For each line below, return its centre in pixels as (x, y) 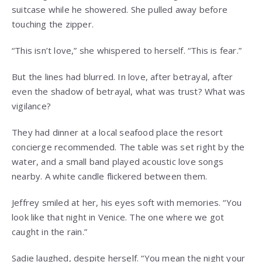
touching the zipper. (53, 24)
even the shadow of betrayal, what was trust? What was (129, 92)
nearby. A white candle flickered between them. (110, 176)
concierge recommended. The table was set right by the (128, 147)
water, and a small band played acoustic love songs (118, 162)
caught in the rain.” (49, 232)
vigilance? (31, 106)
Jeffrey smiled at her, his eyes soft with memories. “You (127, 203)
